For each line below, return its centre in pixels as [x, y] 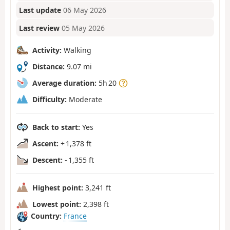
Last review [40, 28]
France [75, 216]
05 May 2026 [83, 28]
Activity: [47, 50]
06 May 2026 [85, 10]
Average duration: [64, 83]
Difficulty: [50, 99]
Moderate [84, 99]
